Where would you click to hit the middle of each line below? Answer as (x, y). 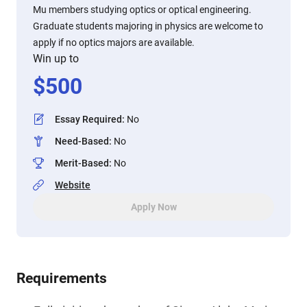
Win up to (56, 59)
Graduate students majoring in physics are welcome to (148, 26)
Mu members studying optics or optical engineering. (142, 10)
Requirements (62, 278)
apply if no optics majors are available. (114, 42)
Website (73, 185)
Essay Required (88, 119)
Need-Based (82, 141)
